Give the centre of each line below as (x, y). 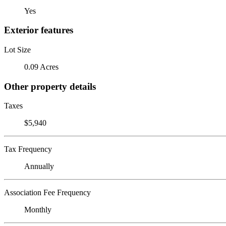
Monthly (38, 210)
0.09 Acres (41, 67)
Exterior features (39, 30)
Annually (39, 166)
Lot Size (17, 49)
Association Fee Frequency (47, 193)
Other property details (50, 86)
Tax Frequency (28, 149)
